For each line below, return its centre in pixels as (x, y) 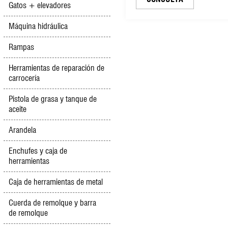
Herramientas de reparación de (56, 68)
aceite (18, 109)
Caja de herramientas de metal (56, 182)
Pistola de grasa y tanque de (53, 99)
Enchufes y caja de (38, 151)
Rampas (21, 47)
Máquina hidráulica (38, 26)
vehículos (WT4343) (173, 37)
